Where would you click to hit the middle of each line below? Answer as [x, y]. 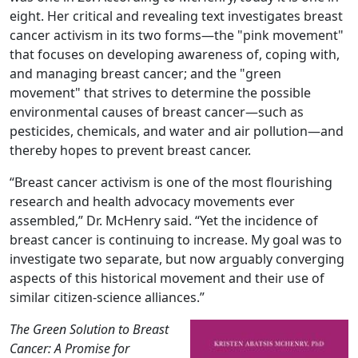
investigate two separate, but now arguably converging [177, 259]
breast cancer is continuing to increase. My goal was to [176, 240]
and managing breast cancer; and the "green [145, 74]
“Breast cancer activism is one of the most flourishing [171, 182]
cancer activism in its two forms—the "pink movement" [177, 35]
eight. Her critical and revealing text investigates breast [176, 16]
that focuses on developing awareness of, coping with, [175, 54]
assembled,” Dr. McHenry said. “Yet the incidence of [164, 221]
